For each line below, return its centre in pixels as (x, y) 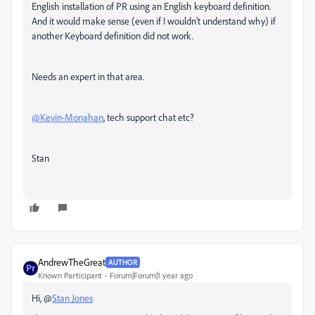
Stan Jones (72, 298)
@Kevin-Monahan (67, 117)
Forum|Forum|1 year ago (151, 276)
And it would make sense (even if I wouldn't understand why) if (154, 21)
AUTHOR (123, 262)
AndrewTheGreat (72, 262)
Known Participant (70, 276)
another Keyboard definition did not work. (112, 36)
